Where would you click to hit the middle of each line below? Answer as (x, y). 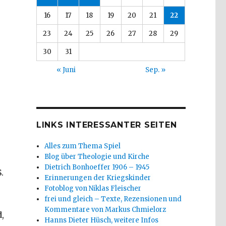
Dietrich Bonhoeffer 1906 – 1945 (97, 167)
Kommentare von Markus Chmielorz (105, 209)
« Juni (66, 70)
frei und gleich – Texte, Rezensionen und (113, 199)
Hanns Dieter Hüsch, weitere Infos (102, 220)
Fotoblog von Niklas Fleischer (93, 188)
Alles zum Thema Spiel (83, 146)
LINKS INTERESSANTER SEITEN (106, 125)
